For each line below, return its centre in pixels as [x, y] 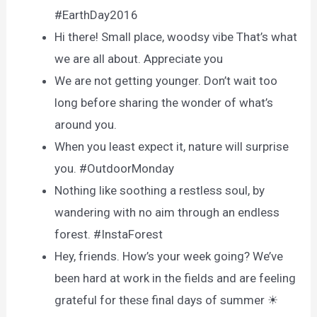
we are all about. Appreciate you [139, 59]
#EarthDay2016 [97, 15]
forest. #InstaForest [109, 235]
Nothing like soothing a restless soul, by [160, 191]
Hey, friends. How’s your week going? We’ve [169, 257]
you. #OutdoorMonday [115, 169]
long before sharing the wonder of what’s [164, 103]
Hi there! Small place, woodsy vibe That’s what [176, 37]
